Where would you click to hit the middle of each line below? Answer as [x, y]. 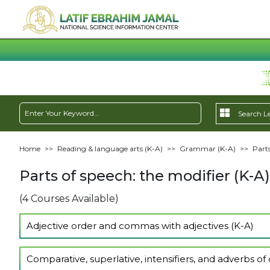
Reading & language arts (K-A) [110, 149]
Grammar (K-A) [207, 149]
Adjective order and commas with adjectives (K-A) [140, 226]
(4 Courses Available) [69, 199]
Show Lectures [62, 251]
